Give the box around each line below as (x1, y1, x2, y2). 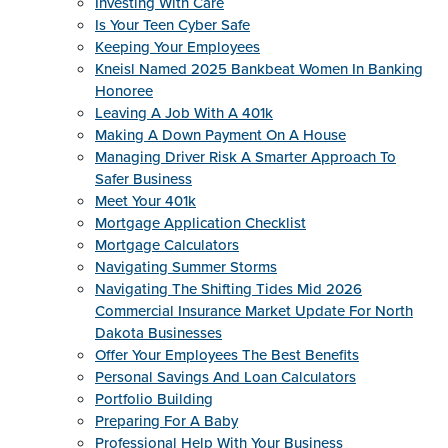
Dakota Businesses (95, 322, 222, 344)
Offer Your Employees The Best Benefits (95, 344, 359, 366)
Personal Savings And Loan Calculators (95, 366, 356, 388)
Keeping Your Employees (95, 36, 260, 58)
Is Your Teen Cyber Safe (95, 14, 250, 36)
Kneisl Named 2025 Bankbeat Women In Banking (95, 58, 423, 80)
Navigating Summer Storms (95, 256, 277, 278)
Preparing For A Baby (95, 410, 238, 432)
